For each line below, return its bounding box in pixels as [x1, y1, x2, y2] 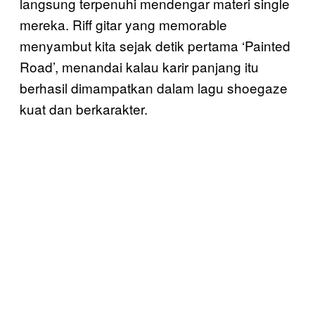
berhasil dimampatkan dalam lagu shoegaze [20, 77, 288, 97]
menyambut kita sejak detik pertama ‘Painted [20, 35, 290, 55]
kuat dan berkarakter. [20, 98, 148, 118]
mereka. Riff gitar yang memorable [20, 14, 227, 34]
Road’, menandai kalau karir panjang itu [20, 56, 259, 76]
